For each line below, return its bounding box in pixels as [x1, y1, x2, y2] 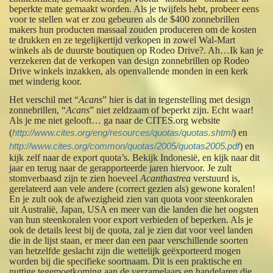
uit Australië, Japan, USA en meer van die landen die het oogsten [9, 204, 259, 215]
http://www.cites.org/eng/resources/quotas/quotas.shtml [12, 127, 233, 138]
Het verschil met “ [9, 94, 79, 105]
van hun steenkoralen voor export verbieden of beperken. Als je [9, 214, 253, 225]
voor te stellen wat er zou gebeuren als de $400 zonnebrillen [9, 14, 240, 25]
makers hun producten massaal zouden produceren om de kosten [9, 24, 257, 35]
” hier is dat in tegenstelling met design [102, 94, 251, 105]
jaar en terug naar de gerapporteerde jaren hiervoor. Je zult [9, 163, 232, 174]
